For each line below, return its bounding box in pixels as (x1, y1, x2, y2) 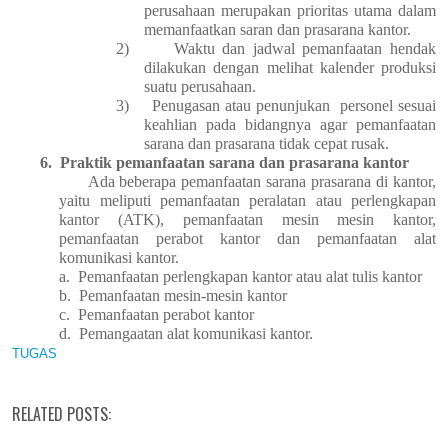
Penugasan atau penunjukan (152, 97, 331, 115)
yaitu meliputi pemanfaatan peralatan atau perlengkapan (59, 192, 436, 210)
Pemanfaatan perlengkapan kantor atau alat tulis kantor (78, 268, 423, 286)
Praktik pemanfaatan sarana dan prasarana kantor (60, 154, 410, 172)
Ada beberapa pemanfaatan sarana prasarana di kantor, (87, 173, 436, 191)
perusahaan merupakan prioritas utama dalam (144, 2, 436, 20)
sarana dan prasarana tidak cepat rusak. (144, 135, 390, 153)
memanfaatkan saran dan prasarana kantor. (144, 21, 412, 39)
